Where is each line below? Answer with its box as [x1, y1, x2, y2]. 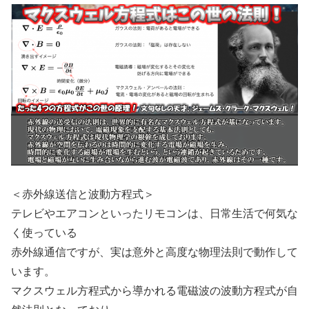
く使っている [11, 227, 77, 239]
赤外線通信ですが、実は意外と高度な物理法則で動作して [11, 246, 298, 259]
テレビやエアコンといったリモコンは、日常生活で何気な [11, 208, 298, 220]
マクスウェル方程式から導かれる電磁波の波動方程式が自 [11, 285, 298, 297]
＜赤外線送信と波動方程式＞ [11, 188, 154, 201]
